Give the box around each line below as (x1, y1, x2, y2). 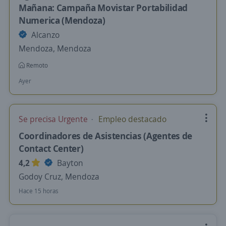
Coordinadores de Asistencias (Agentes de (19, 130, 193, 142)
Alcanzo (29, 29, 60, 40)
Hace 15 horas (19, 187, 59, 195)
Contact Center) (19, 142, 84, 154)
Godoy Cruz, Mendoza (19, 171, 99, 182)
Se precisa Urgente (19, 114, 90, 125)
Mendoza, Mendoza (19, 43, 91, 54)
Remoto (25, 61, 48, 70)
